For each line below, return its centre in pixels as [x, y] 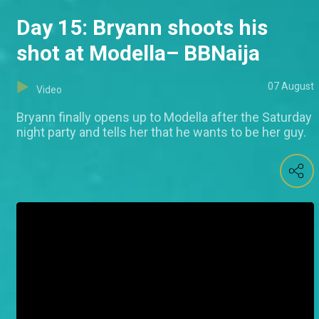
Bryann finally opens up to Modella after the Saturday [164, 117]
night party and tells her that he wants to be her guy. [161, 132]
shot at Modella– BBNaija [138, 53]
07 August [291, 87]
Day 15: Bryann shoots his [142, 28]
